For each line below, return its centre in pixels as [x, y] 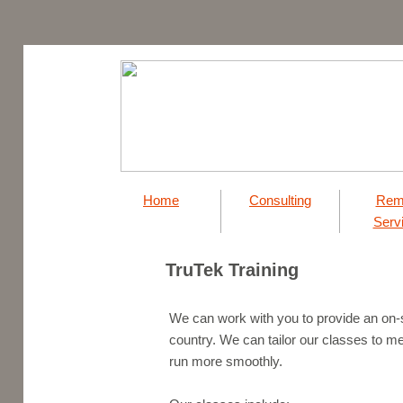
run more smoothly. [226, 361]
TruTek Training [232, 270]
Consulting [280, 200]
